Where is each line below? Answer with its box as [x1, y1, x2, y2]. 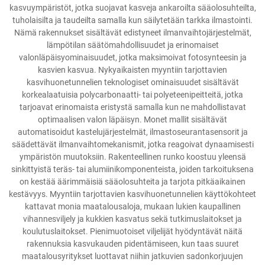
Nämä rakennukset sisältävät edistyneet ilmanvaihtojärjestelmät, [14, 28, 251, 37]
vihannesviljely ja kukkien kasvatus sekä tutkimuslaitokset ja [23, 214, 242, 224]
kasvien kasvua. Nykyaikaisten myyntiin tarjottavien [38, 65, 227, 75]
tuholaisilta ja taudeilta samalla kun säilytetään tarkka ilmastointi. [12, 15, 253, 25]
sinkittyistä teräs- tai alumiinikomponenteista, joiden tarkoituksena [11, 164, 254, 174]
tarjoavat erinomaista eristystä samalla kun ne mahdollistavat [19, 102, 246, 112]
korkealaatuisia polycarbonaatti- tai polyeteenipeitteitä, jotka [22, 90, 243, 99]
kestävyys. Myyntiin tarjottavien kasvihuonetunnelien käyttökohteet [9, 189, 256, 199]
